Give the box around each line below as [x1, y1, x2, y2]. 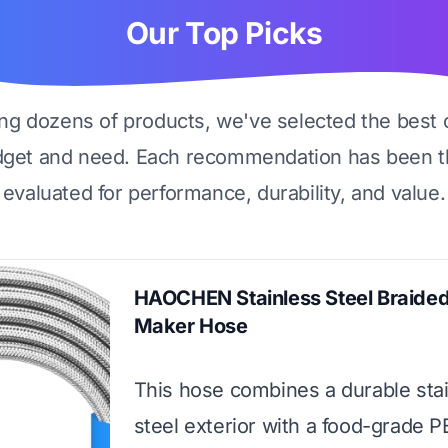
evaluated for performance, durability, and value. [2, 181, 446, 205]
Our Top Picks [125, 15, 323, 51]
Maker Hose [133, 314, 248, 338]
